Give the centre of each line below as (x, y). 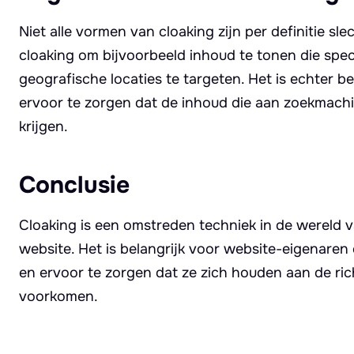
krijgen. (43, 126)
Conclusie (74, 185)
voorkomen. (58, 296)
